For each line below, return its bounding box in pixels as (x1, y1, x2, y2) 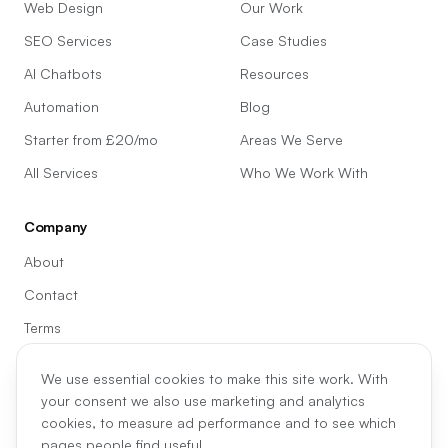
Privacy (24, 352, 70, 369)
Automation (24, 98, 99, 115)
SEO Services (24, 32, 112, 49)
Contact (24, 286, 78, 303)
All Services (24, 164, 98, 181)
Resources (240, 65, 309, 82)
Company (24, 218, 88, 235)
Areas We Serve (240, 131, 343, 148)
